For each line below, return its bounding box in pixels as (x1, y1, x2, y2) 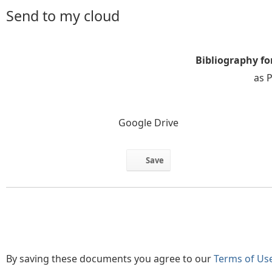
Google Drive (118, 116, 178, 129)
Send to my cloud (6, 6, 120, 25)
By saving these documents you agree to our (6, 252, 214, 265)
